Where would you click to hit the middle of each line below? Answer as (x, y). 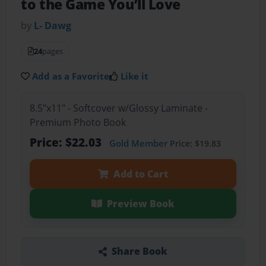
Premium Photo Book (77, 122)
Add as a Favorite (71, 76)
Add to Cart (140, 174)
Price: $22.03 (67, 142)
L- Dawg (53, 26)
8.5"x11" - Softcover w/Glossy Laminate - (118, 108)
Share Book (139, 251)
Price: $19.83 (194, 143)
